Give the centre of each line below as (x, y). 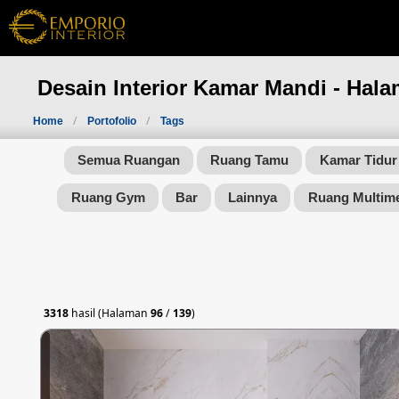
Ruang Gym (108, 198)
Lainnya (253, 198)
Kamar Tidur (358, 160)
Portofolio (113, 121)
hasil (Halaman (109, 313)
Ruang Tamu (250, 160)
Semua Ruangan (128, 160)
